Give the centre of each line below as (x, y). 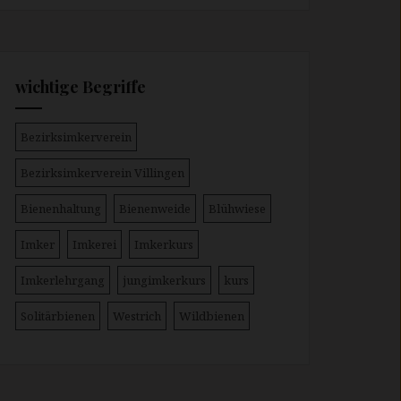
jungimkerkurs (164, 281)
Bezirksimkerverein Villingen (102, 173)
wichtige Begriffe (81, 87)
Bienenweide (155, 209)
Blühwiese (237, 209)
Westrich (137, 316)
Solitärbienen (58, 316)
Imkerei (94, 245)
